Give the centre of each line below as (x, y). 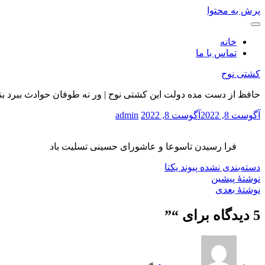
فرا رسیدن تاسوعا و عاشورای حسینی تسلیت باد (143, 146)
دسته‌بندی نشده (230, 167)
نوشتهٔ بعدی (238, 190)
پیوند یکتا (182, 167)
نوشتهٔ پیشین (236, 178)
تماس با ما (216, 53)
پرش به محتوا (234, 10)
